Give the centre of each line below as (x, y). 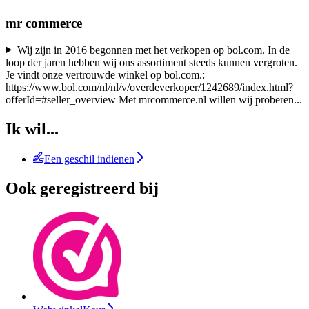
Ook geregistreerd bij (82, 189)
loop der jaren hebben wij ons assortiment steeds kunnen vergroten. (151, 62)
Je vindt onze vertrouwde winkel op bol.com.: (105, 74)
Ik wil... (32, 129)
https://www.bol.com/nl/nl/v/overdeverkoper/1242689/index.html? (149, 87)
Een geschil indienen (89, 159)
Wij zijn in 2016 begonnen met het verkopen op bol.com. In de (153, 50)
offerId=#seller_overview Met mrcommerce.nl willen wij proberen (150, 99)
